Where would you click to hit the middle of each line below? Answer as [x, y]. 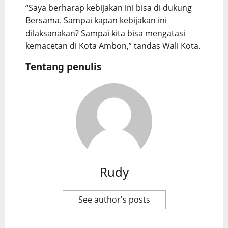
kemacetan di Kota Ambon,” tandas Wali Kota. [113, 46]
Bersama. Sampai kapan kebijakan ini [96, 20]
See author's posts [114, 199]
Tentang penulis [63, 66]
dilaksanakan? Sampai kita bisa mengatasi [105, 33]
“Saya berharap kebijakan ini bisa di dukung [109, 7]
